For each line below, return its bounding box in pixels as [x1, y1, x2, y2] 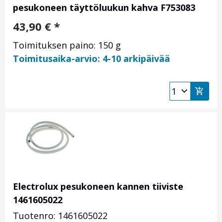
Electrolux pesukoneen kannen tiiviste [13, 180, 183, 193]
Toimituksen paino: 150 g [13, 39, 121, 52]
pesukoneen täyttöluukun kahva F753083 [13, 1, 195, 14]
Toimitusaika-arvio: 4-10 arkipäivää [13, 53, 170, 65]
